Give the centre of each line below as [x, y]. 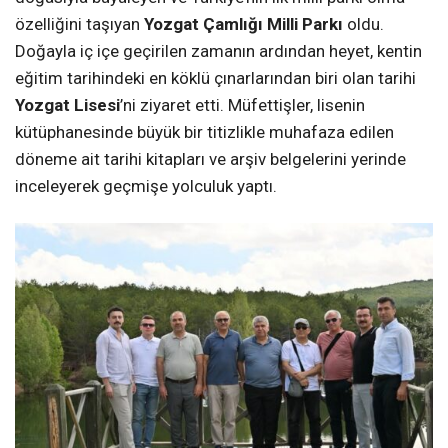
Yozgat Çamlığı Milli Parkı [243, 24]
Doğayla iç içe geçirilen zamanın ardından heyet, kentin [218, 51]
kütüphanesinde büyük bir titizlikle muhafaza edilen [204, 132]
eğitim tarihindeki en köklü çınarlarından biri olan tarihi [215, 78]
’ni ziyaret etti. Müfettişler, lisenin [242, 105]
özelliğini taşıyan [79, 24]
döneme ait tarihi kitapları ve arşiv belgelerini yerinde [210, 159]
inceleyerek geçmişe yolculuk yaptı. [146, 186]
